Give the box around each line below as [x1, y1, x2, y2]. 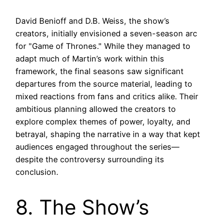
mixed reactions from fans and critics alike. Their [15, 91, 198, 101]
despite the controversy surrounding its [15, 154, 164, 164]
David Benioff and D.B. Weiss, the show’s [15, 15, 170, 26]
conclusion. [15, 167, 58, 177]
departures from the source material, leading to [15, 78, 192, 89]
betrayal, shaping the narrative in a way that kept [15, 129, 200, 139]
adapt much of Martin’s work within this [15, 53, 164, 63]
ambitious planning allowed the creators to [15, 104, 176, 114]
